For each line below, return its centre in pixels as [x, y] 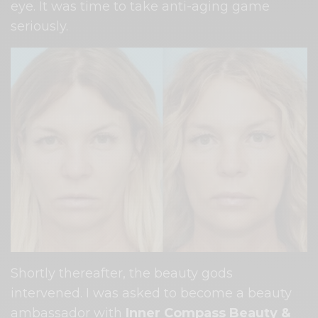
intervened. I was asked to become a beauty [152, 293]
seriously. [39, 26]
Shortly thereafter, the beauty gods [122, 273]
